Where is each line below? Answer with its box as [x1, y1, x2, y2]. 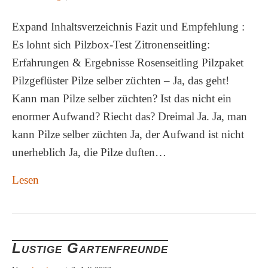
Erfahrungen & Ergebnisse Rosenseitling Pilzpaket [12, 56, 243, 69]
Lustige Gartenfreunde [12, 240, 168, 256]
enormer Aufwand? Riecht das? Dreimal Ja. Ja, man [12, 110, 247, 123]
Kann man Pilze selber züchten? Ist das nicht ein [12, 92, 232, 105]
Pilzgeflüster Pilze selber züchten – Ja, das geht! [12, 74, 229, 87]
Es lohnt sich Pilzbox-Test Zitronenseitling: [12, 38, 210, 51]
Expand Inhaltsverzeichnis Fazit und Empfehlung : [12, 20, 245, 33]
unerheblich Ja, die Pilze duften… [12, 146, 166, 159]
